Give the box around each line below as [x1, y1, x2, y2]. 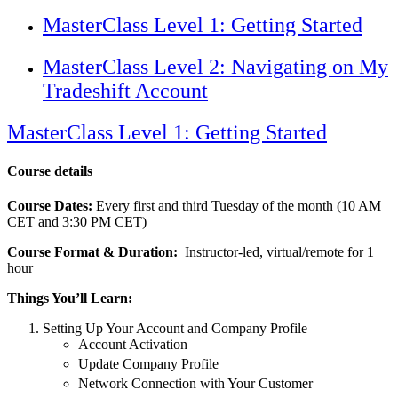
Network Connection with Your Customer [78, 376, 313, 392]
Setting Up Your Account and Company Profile [43, 321, 307, 337]
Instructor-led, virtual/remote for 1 [181, 244, 374, 260]
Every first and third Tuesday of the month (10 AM [96, 198, 381, 214]
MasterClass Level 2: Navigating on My [43, 54, 388, 78]
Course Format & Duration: [7, 244, 181, 260]
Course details [7, 163, 92, 179]
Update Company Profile [78, 356, 219, 372]
